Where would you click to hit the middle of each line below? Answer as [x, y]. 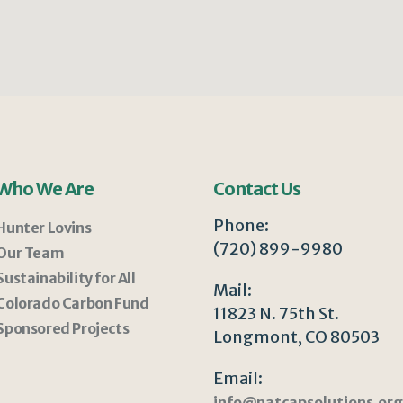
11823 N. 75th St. [276, 314]
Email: [237, 379]
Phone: [241, 226]
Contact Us [256, 189]
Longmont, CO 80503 [296, 337]
